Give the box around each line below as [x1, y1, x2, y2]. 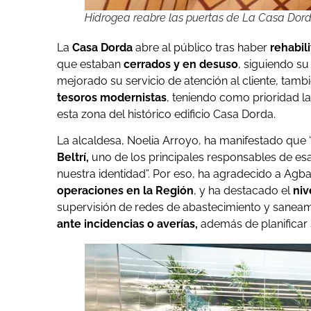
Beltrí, [57, 151, 89, 165]
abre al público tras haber [135, 40, 270, 54]
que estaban [57, 57, 121, 71]
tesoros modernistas [57, 90, 167, 104]
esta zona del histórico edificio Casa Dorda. [57, 107, 276, 121]
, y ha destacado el [194, 184, 293, 198]
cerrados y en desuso [121, 57, 238, 71]
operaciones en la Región [57, 184, 194, 198]
